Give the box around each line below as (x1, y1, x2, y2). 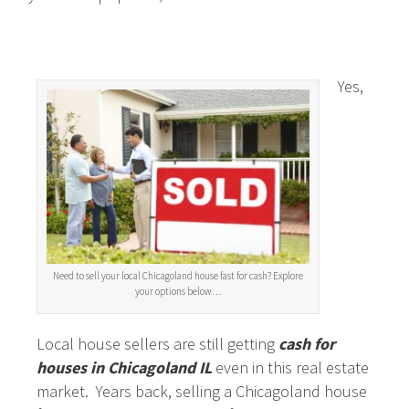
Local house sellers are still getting (37, 333, 278, 355)
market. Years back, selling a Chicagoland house (37, 381, 367, 403)
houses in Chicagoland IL (37, 357, 212, 379)
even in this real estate (215, 357, 369, 379)
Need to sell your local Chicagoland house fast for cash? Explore (53, 269, 303, 283)
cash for (278, 333, 335, 355)
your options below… (135, 285, 221, 299)
